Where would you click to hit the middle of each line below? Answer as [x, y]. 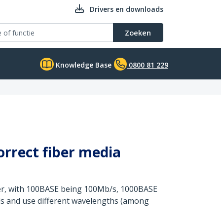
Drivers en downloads [127, 9]
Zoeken [138, 33]
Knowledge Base [83, 65]
